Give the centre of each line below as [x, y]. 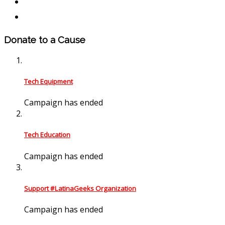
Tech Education [47, 135]
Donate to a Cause [45, 40]
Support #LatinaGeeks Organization [80, 188]
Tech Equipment [48, 82]
